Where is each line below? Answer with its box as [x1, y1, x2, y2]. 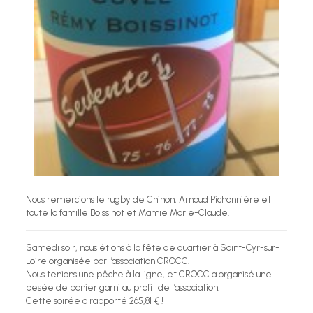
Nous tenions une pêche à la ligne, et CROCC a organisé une [25, 268, 272, 279]
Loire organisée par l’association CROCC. [25, 255, 189, 266]
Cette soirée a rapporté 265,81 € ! [25, 295, 163, 306]
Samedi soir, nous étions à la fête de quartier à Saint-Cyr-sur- [25, 242, 279, 253]
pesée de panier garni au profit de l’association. [25, 282, 219, 293]
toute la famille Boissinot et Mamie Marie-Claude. [25, 207, 229, 218]
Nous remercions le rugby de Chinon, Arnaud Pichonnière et [25, 194, 271, 205]
